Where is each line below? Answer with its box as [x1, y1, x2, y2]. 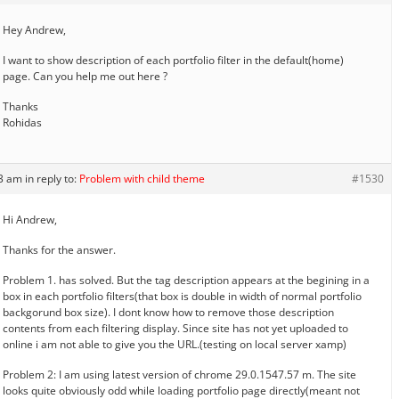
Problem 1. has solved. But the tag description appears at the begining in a [3, 272, 370, 288]
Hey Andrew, [3, 21, 66, 37]
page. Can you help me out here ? [3, 68, 167, 84]
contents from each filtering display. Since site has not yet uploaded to [3, 320, 348, 336]
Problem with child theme [79, 170, 205, 186]
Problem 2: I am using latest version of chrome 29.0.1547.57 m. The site [3, 366, 356, 382]
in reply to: [25, 170, 79, 186]
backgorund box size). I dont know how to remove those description [3, 304, 334, 320]
